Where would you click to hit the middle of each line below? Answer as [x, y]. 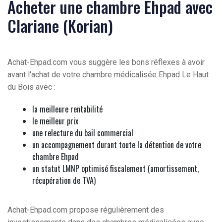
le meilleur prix [55, 121]
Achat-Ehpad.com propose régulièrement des [86, 210]
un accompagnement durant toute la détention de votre [117, 145]
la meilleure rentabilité [67, 109]
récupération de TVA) [64, 181]
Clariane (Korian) [60, 26]
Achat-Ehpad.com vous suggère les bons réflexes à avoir [106, 62]
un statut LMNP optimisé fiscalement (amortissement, [115, 169]
